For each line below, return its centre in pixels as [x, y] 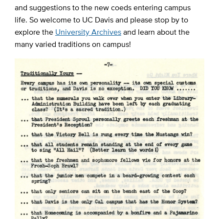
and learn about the [155, 32]
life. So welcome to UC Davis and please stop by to [101, 20]
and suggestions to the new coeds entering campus [102, 7]
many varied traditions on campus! [73, 44]
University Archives [88, 32]
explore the [35, 32]
